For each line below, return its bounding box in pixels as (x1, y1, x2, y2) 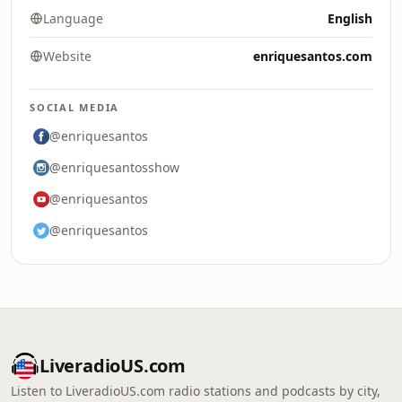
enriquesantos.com (253, 48, 372, 65)
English (328, 10, 372, 27)
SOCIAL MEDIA (30, 100, 120, 114)
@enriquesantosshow (49, 159, 179, 176)
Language (43, 10, 103, 27)
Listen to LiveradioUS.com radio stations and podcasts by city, (11, 382, 380, 399)
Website (43, 48, 92, 65)
